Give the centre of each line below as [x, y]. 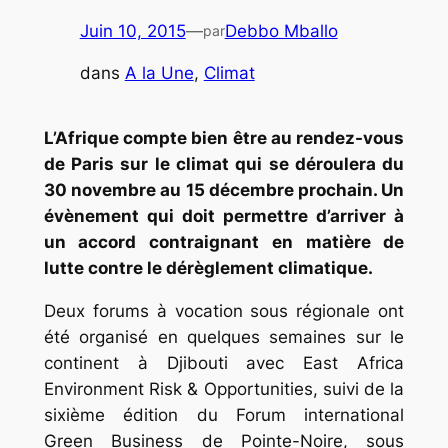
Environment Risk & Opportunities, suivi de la [224, 389]
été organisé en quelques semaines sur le [224, 337]
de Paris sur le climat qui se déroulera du [224, 164]
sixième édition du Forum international [224, 415]
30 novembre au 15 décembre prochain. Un [224, 190]
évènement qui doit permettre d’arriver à [224, 216]
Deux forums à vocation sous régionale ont [224, 311]
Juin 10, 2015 [132, 30]
